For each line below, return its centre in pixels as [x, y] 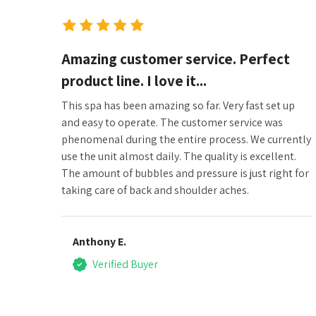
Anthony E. [99, 241]
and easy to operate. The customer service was [172, 122]
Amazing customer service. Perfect [176, 59]
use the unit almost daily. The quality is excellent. [179, 156]
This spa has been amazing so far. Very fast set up [178, 105]
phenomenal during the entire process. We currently [186, 139]
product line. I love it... [134, 80]
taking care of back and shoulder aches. [155, 190]
